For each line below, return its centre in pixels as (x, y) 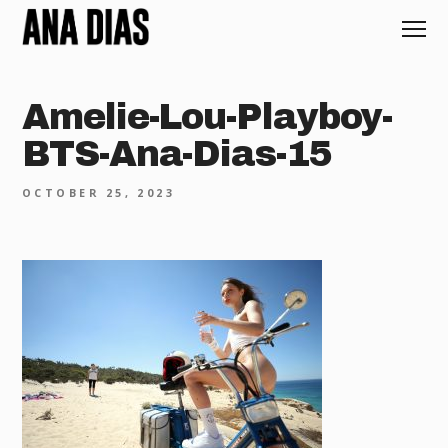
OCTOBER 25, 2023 (99, 192)
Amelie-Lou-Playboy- (207, 116)
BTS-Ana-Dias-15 (177, 153)
